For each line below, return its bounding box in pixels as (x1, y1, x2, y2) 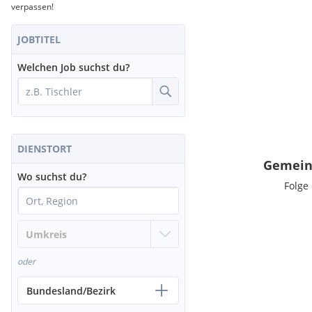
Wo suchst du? (17, 170, 86, 183)
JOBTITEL (17, 33, 61, 46)
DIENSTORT (17, 142, 72, 155)
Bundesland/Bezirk (26, 283, 116, 297)
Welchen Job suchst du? (17, 61, 130, 74)
